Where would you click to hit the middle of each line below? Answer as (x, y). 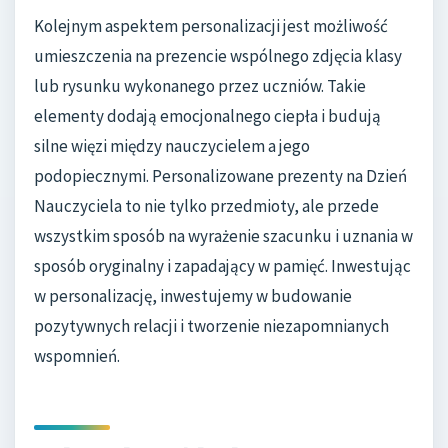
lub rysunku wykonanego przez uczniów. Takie (200, 85)
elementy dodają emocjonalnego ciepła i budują (207, 115)
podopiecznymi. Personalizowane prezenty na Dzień (220, 175)
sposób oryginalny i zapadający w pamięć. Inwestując (222, 265)
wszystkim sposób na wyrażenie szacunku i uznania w (223, 235)
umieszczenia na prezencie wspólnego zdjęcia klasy (218, 55)
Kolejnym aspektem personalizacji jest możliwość (211, 25)
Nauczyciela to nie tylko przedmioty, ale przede (206, 205)
